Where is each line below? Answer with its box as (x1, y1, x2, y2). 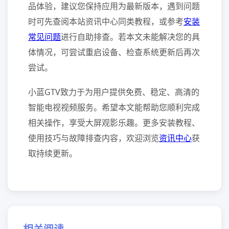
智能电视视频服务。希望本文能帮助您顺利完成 (28, 102, 200, 113)
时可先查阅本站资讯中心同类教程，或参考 (28, 16, 184, 27)
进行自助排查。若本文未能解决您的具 (61, 31, 200, 42)
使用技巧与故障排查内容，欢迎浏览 (28, 132, 159, 144)
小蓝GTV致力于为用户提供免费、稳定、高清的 (28, 86, 199, 98)
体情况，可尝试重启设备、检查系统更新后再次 (28, 47, 200, 58)
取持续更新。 (28, 148, 77, 159)
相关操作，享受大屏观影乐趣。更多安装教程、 (28, 117, 200, 128)
